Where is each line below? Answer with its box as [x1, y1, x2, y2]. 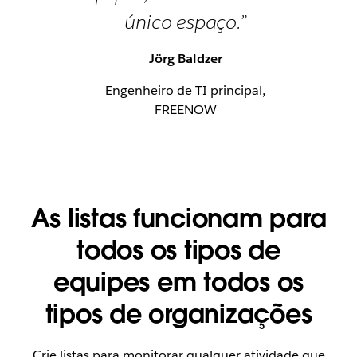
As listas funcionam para [30, 202, 327, 235]
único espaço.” [124, 10, 247, 35]
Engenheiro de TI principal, [105, 82, 266, 100]
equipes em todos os [53, 265, 304, 299]
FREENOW [154, 101, 217, 119]
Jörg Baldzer [148, 50, 222, 68]
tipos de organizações [45, 297, 312, 331]
